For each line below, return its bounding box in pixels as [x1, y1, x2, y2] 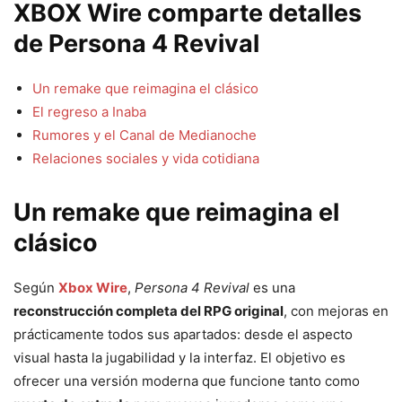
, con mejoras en [284, 302, 389, 320]
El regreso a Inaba [32, 103, 146, 121]
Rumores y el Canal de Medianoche [32, 127, 257, 144]
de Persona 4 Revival [13, 29, 259, 59]
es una [249, 279, 295, 297]
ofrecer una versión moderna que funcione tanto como [13, 372, 360, 390]
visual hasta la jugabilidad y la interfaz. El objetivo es [13, 349, 345, 367]
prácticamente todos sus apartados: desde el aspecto [13, 326, 353, 344]
